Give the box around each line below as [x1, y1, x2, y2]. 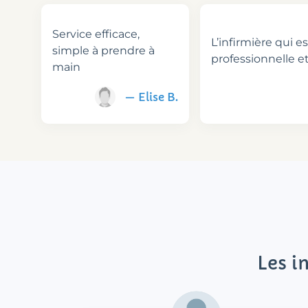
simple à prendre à [52, 44, 155, 58]
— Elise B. [124, 90, 178, 104]
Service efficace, [52, 27, 140, 41]
